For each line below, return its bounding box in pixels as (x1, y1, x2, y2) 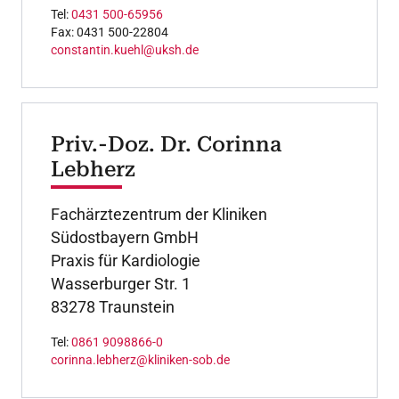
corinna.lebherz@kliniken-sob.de (51, 352, 230, 367)
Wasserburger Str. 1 (51, 273, 191, 293)
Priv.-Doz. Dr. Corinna (51, 131, 281, 157)
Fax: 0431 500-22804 (51, 24, 168, 39)
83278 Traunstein (51, 297, 175, 316)
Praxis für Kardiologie (51, 250, 200, 270)
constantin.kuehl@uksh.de (51, 42, 199, 57)
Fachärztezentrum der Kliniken (51, 204, 267, 224)
